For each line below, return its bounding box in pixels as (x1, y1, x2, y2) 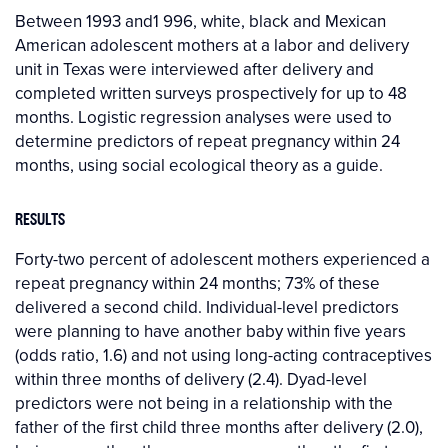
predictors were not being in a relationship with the (15, 391, 393, 416)
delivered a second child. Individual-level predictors (15, 295, 399, 320)
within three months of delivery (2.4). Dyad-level (15, 367, 367, 392)
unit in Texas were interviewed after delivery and (15, 56, 374, 81)
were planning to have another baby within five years (15, 319, 406, 344)
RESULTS (15, 207, 65, 231)
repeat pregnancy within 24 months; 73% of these (15, 271, 380, 296)
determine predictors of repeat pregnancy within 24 (15, 128, 400, 153)
